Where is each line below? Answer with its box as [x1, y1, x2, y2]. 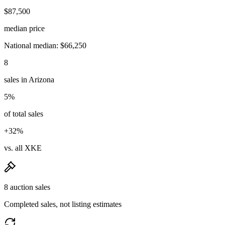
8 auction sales [4, 182, 50, 191]
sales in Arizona [4, 75, 54, 84]
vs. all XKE [4, 143, 42, 152]
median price [4, 24, 45, 33]
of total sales [4, 109, 43, 118]
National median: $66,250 [4, 41, 86, 50]
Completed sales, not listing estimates [4, 199, 122, 208]
